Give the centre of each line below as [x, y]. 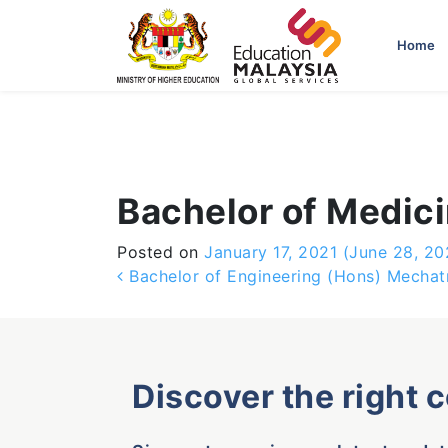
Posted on [160, 252]
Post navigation [257, 281]
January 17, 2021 [270, 252]
